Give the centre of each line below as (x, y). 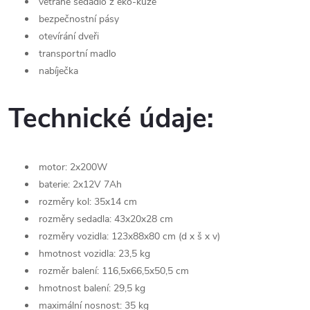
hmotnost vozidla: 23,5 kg (93, 254)
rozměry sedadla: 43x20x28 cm (104, 219)
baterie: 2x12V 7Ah (79, 185)
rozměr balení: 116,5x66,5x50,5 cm (112, 271)
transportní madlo (76, 53)
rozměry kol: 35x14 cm (86, 202)
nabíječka (57, 71)
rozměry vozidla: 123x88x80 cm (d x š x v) (128, 237)
